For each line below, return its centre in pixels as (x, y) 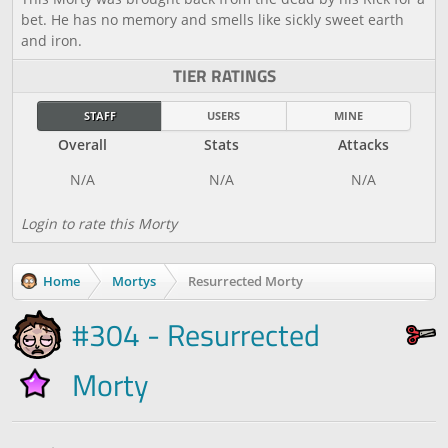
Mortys (134, 281)
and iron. (51, 40)
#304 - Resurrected (196, 335)
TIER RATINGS (224, 76)
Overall (82, 144)
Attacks (363, 144)
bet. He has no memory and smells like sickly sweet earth (212, 19)
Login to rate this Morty (99, 223)
